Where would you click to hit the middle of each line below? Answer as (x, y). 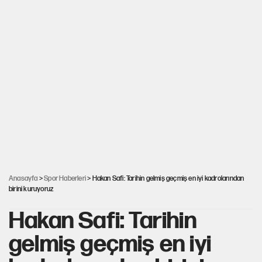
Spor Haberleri (65, 179)
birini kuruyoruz (31, 189)
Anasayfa (23, 179)
